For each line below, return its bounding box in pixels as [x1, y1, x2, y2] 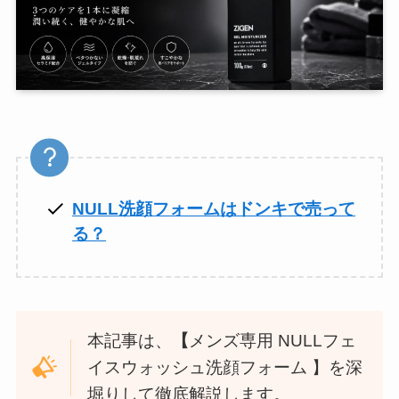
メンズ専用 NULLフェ [188, 330, 356, 350]
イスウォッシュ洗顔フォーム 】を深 [86, 357, 362, 377]
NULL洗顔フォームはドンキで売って [72, 199, 356, 218]
